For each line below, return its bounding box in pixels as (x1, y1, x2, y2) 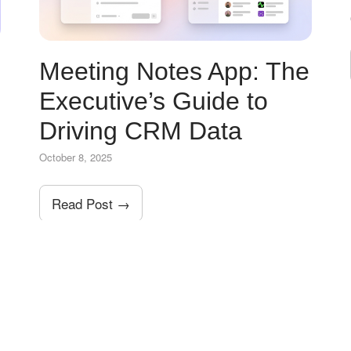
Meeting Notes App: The (39, 56, 310, 85)
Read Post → (52, 193, 131, 213)
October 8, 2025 (39, 149, 113, 165)
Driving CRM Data (39, 116, 243, 145)
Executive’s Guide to (39, 86, 269, 115)
